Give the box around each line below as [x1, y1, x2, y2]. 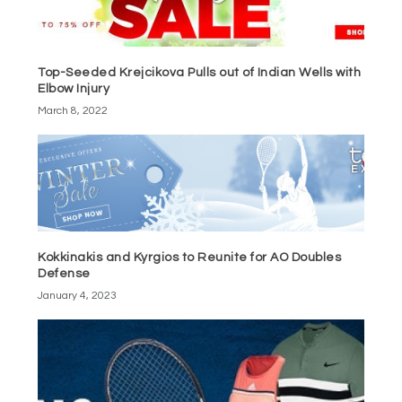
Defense [38, 267, 91, 280]
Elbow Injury [38, 83, 110, 96]
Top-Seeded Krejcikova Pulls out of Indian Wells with [38, 66, 362, 80]
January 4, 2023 [38, 289, 118, 301]
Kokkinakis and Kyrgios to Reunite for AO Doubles [38, 250, 342, 264]
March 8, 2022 [38, 105, 109, 118]
